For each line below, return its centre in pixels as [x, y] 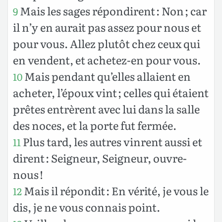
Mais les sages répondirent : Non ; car [112, 10]
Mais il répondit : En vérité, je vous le [115, 190]
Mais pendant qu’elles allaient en [107, 76]
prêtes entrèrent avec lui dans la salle [106, 109]
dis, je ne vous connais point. [86, 207]
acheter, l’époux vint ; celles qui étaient [111, 92]
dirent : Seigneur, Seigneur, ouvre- [100, 158]
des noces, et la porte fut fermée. [95, 125]
